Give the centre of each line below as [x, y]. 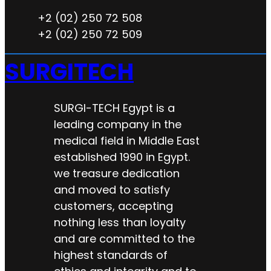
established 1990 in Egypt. [122, 157]
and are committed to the [124, 239]
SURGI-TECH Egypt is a [114, 108]
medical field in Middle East [126, 141]
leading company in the [117, 125]
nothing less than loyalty [119, 223]
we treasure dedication [116, 174]
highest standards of [110, 255]
